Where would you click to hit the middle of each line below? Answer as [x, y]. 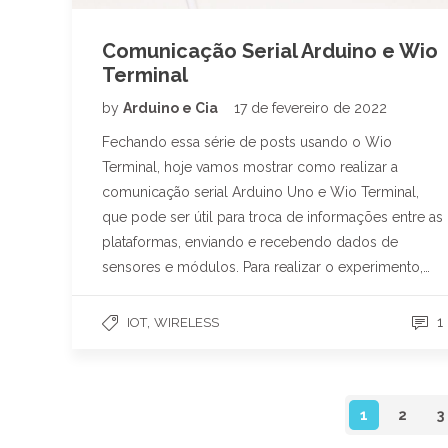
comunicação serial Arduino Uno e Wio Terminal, [260, 191]
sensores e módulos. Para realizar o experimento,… [266, 266]
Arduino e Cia [172, 107]
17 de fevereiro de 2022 [310, 107]
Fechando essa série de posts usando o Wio [247, 141]
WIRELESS [186, 322]
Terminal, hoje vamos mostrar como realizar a [250, 166]
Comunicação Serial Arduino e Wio [270, 50]
